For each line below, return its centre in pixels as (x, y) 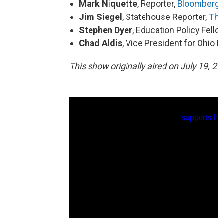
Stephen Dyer (106, 30)
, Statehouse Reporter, (164, 17)
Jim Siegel (100, 17)
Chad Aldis (100, 43)
